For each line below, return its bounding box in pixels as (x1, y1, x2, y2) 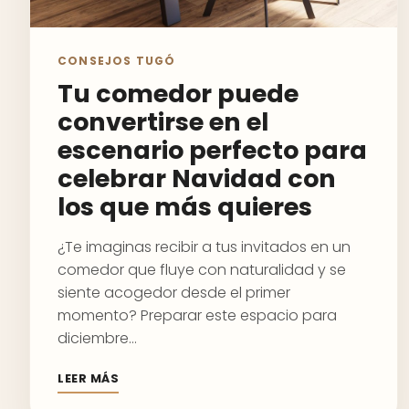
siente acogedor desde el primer (58, 282, 290, 303)
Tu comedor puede (58, 77, 299, 110)
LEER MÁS (58, 370, 120, 387)
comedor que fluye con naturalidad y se (58, 259, 346, 280)
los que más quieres (58, 190, 312, 224)
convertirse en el (58, 105, 268, 139)
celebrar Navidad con (58, 162, 336, 195)
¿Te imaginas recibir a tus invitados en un (58, 236, 351, 257)
